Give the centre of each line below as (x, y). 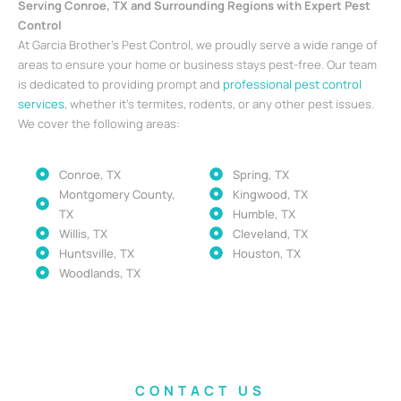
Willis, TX (83, 233)
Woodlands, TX (99, 273)
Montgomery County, (117, 194)
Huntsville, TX (96, 253)
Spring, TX (260, 174)
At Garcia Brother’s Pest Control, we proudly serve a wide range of (198, 45)
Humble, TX (264, 213)
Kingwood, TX (270, 194)
